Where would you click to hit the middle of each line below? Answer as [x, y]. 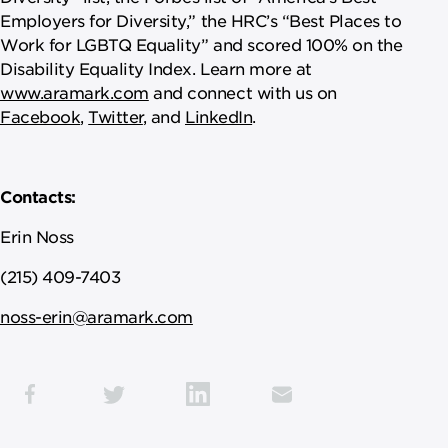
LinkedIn [218, 115]
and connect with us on [242, 91]
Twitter [115, 115]
